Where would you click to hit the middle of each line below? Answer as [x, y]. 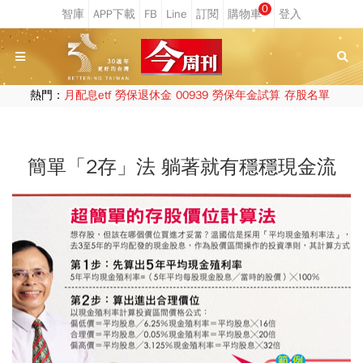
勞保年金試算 [246, 95]
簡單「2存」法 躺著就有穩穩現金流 [181, 167]
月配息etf [87, 95]
